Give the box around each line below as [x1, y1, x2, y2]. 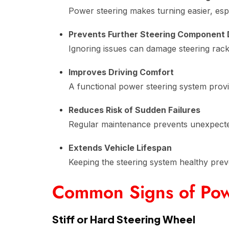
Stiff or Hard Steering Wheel [52, 213, 195, 225]
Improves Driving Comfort [68, 67, 174, 77]
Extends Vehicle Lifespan [68, 143, 172, 153]
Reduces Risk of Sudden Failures [68, 105, 200, 115]
